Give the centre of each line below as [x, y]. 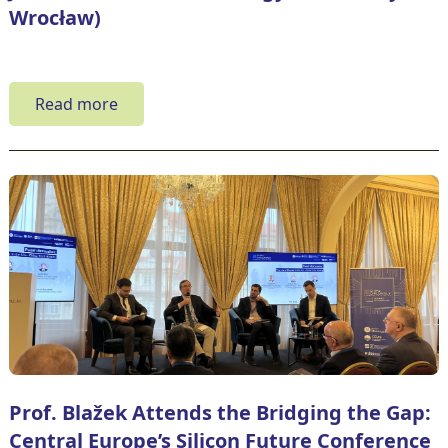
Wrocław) [54, 17]
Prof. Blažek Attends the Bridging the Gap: [219, 412]
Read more [76, 103]
